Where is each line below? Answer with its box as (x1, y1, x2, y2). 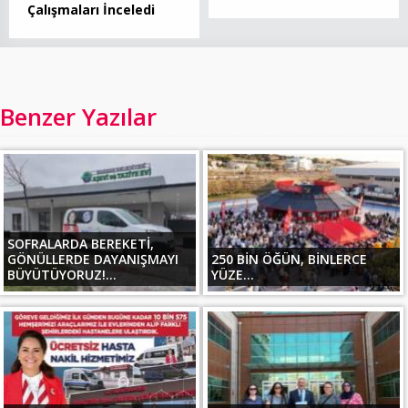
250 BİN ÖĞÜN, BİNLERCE (210, 250, 367, 268)
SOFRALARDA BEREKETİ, (7, 234, 155, 252)
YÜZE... (210, 265, 254, 283)
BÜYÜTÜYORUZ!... (7, 265, 117, 283)
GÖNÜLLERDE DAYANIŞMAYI (7, 250, 179, 268)
